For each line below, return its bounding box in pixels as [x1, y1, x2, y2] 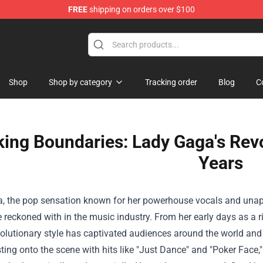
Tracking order [145, 77, 197, 87]
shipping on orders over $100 [87, 5, 195, 14]
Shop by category [49, 77, 112, 87]
